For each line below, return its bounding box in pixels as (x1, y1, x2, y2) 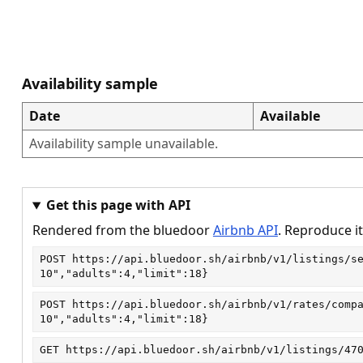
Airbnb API (212, 221, 278, 240)
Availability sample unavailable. (28, 135, 218, 153)
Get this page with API (45, 196, 190, 215)
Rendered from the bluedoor (32, 221, 210, 240)
